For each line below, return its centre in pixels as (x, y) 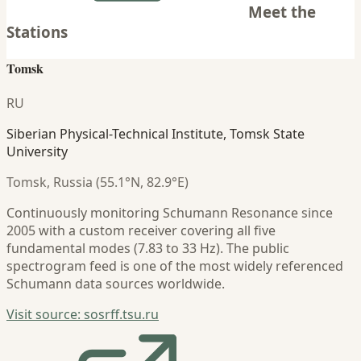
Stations (37, 31)
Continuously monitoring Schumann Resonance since (170, 213)
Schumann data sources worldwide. (116, 284)
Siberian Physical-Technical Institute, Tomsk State (156, 134)
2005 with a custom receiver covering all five (141, 231)
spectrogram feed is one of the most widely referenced (175, 266)
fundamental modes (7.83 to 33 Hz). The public (148, 249)
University (37, 152)
